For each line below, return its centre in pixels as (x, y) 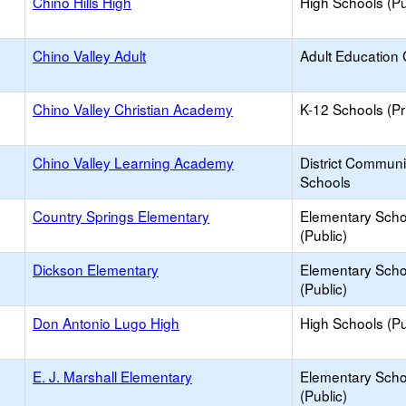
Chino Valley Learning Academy (133, 162)
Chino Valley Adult (89, 55)
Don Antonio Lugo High (106, 323)
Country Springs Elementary (121, 216)
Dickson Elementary (96, 269)
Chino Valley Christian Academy (133, 109)
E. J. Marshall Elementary (112, 376)
